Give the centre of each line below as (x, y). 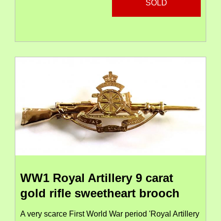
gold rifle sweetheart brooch (100, 193)
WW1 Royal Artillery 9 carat (97, 178)
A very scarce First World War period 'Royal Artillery (110, 214)
